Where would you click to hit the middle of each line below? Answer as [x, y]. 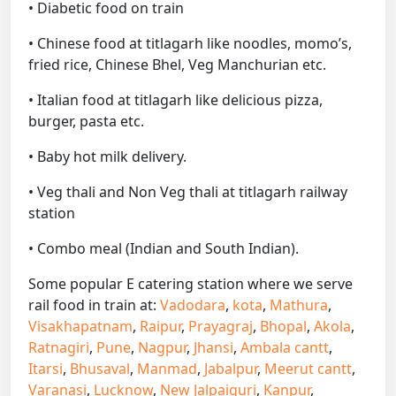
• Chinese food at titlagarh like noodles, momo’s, [190, 44]
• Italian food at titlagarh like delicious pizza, [175, 100]
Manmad [167, 369]
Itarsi [46, 369]
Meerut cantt [308, 369]
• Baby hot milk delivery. [107, 157]
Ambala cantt [285, 348]
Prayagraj [221, 327]
